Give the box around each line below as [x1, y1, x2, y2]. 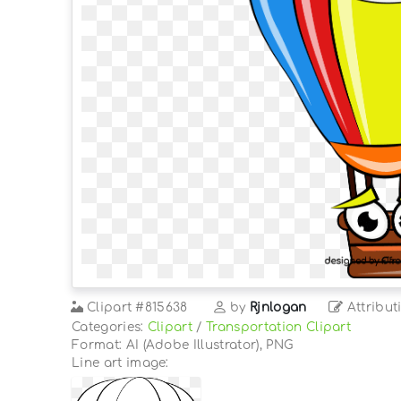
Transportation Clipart [206, 320, 352, 334]
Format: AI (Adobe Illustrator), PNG [72, 337, 294, 352]
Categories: [72, 320, 148, 334]
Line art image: [72, 355, 169, 370]
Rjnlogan [250, 300, 307, 314]
